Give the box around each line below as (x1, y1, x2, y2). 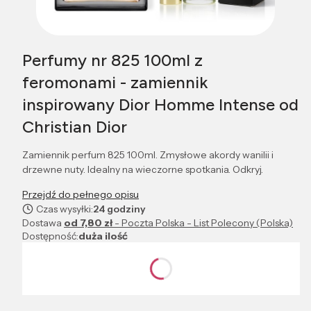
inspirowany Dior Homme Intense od (22, 94, 299, 115)
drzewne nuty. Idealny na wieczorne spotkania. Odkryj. (22, 163, 263, 176)
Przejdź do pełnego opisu (22, 188, 139, 201)
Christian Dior (22, 117, 127, 137)
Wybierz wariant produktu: (22, 244, 167, 258)
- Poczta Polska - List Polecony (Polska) (115, 217, 293, 230)
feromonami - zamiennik (22, 72, 208, 93)
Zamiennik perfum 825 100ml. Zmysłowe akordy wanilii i (22, 149, 274, 162)
